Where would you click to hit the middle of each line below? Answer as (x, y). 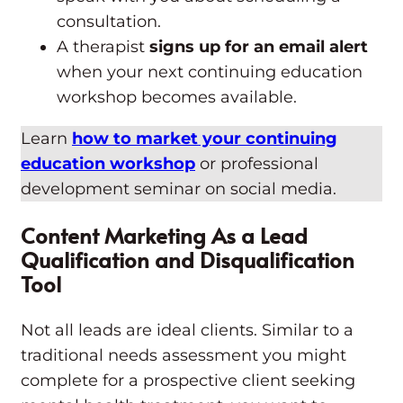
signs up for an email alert (259, 47)
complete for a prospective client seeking (188, 381)
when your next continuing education (210, 72)
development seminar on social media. (179, 189)
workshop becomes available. (179, 98)
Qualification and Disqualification (188, 260)
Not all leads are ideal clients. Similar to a (187, 331)
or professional (257, 164)
